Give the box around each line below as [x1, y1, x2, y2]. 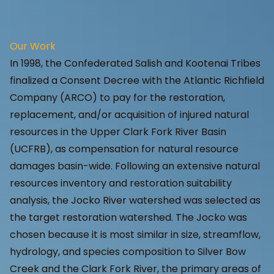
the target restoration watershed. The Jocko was [10, 210, 247, 225]
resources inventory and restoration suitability [10, 176, 232, 191]
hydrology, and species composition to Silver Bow [10, 245, 246, 259]
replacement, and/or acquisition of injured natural [10, 108, 249, 122]
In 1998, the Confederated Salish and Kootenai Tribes [10, 56, 261, 71]
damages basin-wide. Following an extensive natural [10, 159, 260, 174]
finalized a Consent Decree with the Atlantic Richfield [10, 73, 264, 88]
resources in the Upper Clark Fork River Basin [10, 125, 226, 139]
